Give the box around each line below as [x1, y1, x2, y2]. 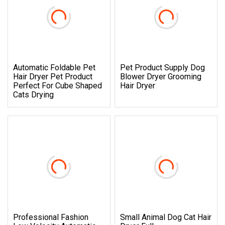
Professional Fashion [13, 212, 88, 222]
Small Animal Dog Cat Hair [120, 212, 212, 222]
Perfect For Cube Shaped [13, 80, 102, 90]
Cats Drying [13, 89, 54, 99]
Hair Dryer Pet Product [13, 71, 92, 81]
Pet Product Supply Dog [120, 62, 205, 72]
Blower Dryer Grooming [120, 71, 202, 81]
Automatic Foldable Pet [13, 62, 95, 72]
